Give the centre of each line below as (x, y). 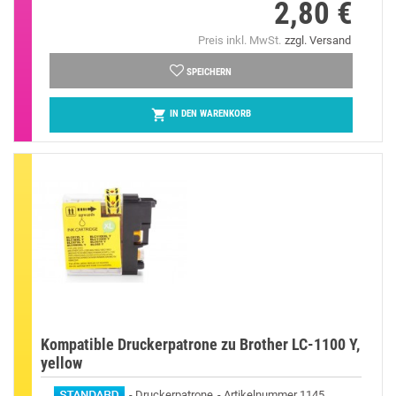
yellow (61, 362)
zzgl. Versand (317, 40)
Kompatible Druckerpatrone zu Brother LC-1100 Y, (200, 344)
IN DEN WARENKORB (210, 114)
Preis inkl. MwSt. (239, 40)
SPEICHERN (209, 72)
